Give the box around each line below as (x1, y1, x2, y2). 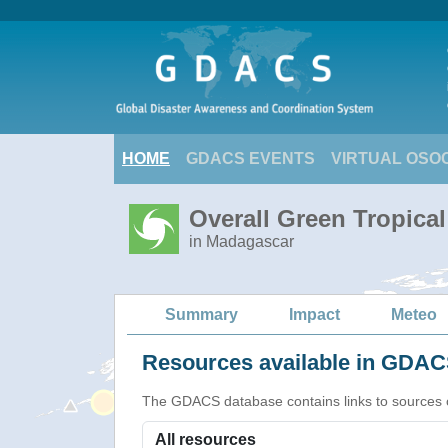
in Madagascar (189, 233, 294, 250)
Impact (289, 305, 340, 323)
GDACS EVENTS (186, 150, 315, 167)
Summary (165, 305, 238, 323)
